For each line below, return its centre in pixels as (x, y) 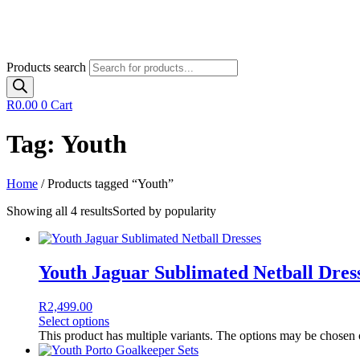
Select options (74, 321)
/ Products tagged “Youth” (106, 183)
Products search (48, 67)
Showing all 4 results (59, 211)
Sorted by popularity (164, 211)
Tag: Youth (67, 144)
